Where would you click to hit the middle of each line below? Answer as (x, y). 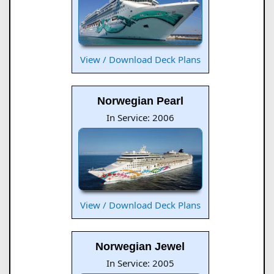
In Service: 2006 (140, 118)
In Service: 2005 (140, 263)
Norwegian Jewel (140, 246)
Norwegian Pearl (140, 101)
